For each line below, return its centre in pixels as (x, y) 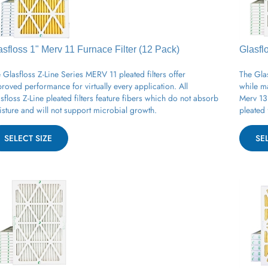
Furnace (95, 45)
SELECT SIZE (28, 134)
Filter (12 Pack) (146, 45)
